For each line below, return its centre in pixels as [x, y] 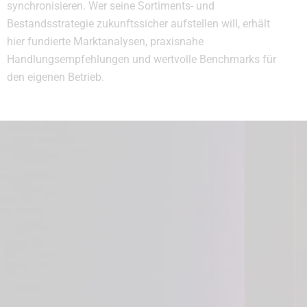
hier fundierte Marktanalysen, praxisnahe [105, 42]
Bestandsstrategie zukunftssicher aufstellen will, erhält [138, 24]
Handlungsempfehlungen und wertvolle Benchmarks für [142, 60]
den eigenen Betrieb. [56, 77]
